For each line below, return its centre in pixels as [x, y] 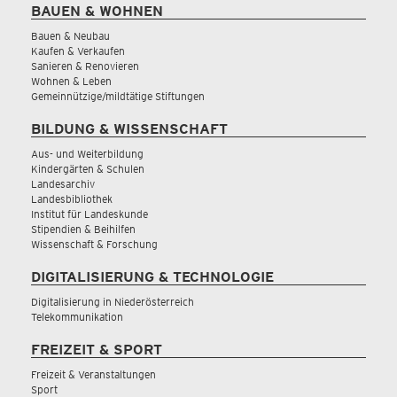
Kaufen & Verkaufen [78, 51]
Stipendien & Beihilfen [83, 229]
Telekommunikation [77, 317]
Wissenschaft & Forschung [94, 244]
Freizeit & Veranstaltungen [93, 374]
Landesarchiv [63, 184]
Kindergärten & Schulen [88, 169]
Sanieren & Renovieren [85, 66]
